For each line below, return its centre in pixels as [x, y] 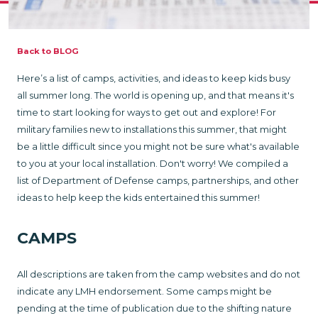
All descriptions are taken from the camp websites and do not [159, 274]
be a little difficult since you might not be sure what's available [158, 147]
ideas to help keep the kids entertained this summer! [139, 198]
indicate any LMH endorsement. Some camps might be [144, 291]
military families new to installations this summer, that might [152, 130]
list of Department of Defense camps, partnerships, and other [158, 181]
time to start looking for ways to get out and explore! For [147, 113]
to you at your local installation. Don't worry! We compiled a [153, 164]
